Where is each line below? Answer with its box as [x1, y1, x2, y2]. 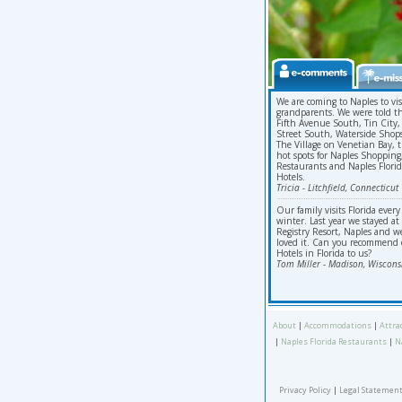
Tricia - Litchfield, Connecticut [276, 181, 398, 194]
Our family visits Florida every [276, 204, 400, 216]
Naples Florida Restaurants [280, 336, 387, 347]
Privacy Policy [278, 384, 331, 396]
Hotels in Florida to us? [276, 247, 371, 259]
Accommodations [303, 319, 371, 331]
